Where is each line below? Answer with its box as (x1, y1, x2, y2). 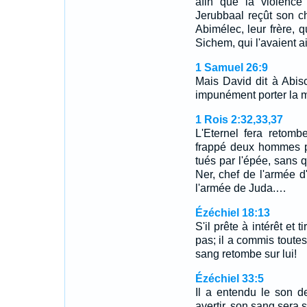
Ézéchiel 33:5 (195, 273, 264, 284)
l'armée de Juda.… (195, 182, 286, 194)
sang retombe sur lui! (195, 248, 297, 260)
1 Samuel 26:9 (195, 62, 268, 73)
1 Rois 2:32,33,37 (195, 114, 283, 125)
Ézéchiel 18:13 (195, 207, 270, 219)
